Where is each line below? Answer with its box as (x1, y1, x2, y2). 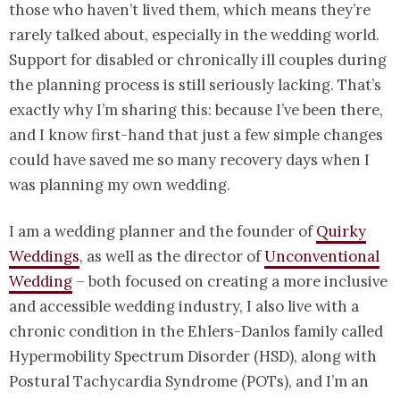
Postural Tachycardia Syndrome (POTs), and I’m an (9, 371, 369, 392)
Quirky (316, 221, 366, 242)
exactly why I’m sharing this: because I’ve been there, (9, 100, 383, 121)
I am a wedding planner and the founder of (9, 221, 316, 242)
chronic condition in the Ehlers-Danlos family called (9, 321, 383, 342)
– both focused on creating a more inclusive (72, 271, 387, 292)
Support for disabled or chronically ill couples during (9, 50, 387, 71)
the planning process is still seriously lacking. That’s (9, 75, 381, 96)
